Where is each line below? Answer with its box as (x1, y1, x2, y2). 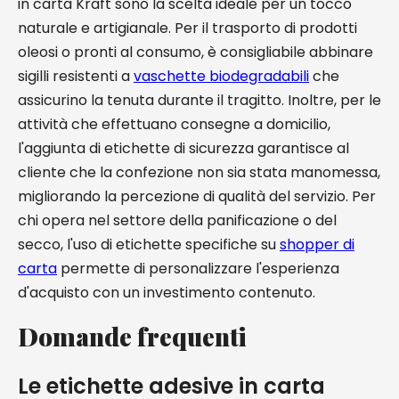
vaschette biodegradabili (134, 66, 309, 86)
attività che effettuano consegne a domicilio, (18, 114, 330, 134)
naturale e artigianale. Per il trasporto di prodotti (18, 18, 357, 38)
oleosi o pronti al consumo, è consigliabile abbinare (18, 42, 373, 62)
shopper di (280, 234, 354, 255)
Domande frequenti (18, 320, 247, 353)
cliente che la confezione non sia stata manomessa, (18, 162, 380, 183)
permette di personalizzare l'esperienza (57, 258, 339, 279)
